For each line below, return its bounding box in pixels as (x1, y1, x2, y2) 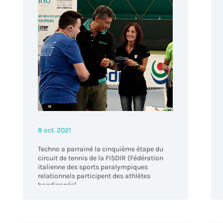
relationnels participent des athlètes (38, 171, 151, 180)
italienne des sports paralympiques (38, 162, 148, 171)
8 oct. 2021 (38, 125, 72, 134)
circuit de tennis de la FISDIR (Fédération (38, 153, 164, 162)
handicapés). (38, 180, 79, 189)
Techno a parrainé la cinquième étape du (38, 144, 164, 153)
